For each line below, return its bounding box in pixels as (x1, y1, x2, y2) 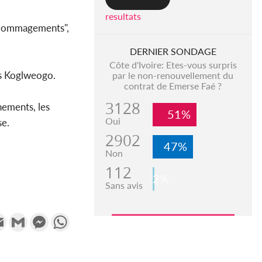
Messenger (49, 212, 93, 223)
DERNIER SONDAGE (129, 46, 216, 57)
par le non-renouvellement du (112, 70, 234, 81)
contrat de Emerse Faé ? (124, 80, 222, 92)
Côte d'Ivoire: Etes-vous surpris (109, 59, 237, 71)
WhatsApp (70, 212, 114, 223)
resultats (105, 11, 141, 22)
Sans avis (105, 180, 143, 191)
